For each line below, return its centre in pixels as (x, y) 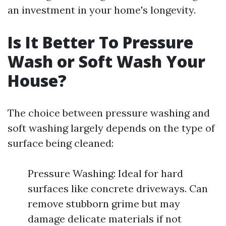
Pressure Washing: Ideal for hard (105, 173)
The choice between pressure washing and (109, 113)
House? (37, 80)
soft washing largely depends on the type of (111, 128)
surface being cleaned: (61, 143)
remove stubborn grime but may (104, 204)
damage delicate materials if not (105, 219)
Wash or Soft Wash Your (106, 61)
